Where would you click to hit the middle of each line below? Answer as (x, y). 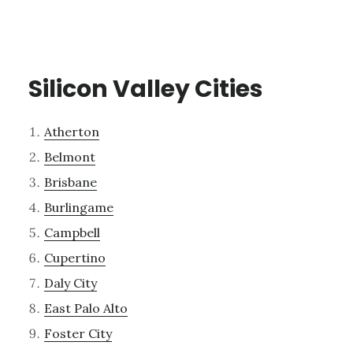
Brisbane (70, 182)
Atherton (71, 131)
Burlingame (78, 207)
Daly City (70, 282)
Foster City (78, 333)
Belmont (69, 156)
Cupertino (74, 257)
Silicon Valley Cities (145, 89)
